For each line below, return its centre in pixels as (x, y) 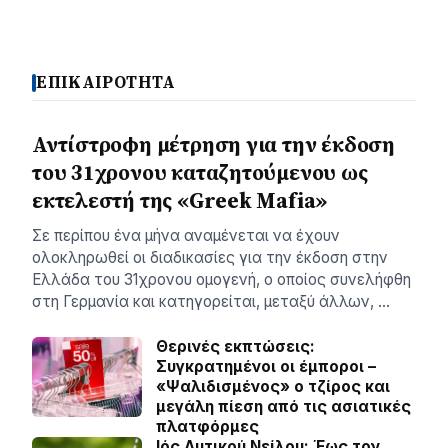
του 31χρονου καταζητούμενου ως (200, 173)
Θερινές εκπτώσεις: (235, 347)
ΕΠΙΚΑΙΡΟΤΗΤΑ (106, 83)
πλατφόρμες (207, 427)
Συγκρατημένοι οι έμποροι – (266, 367)
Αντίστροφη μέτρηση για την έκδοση (213, 145)
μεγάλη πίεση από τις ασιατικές (283, 407)
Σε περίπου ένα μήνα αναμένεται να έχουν (186, 236)
